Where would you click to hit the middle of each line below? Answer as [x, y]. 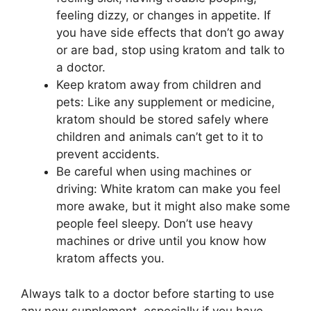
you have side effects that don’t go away [170, 33]
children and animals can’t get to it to [160, 137]
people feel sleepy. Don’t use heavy [154, 224]
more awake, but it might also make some [173, 206]
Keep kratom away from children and [159, 85]
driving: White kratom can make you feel [168, 189]
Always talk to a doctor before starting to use [148, 293]
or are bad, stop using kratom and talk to [170, 50]
